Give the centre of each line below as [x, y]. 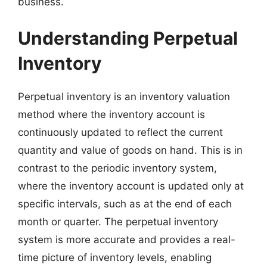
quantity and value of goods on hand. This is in [130, 150]
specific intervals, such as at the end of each [125, 204]
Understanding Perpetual [128, 38]
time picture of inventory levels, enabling [115, 257]
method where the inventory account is [111, 114]
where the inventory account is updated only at [131, 186]
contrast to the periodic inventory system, [117, 168]
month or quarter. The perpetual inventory [118, 222]
